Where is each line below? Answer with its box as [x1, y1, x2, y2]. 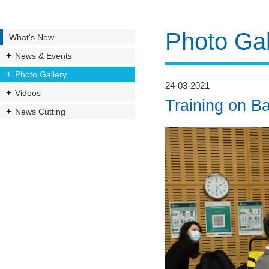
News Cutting [15, 107, 65, 116]
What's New [9, 32, 54, 42]
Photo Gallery [15, 70, 67, 79]
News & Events [15, 51, 72, 61]
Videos [15, 88, 41, 98]
